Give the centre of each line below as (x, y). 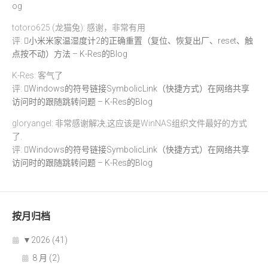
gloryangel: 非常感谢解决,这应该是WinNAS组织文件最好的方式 (130, 123)
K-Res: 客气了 (37, 75)
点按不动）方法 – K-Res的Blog (70, 54)
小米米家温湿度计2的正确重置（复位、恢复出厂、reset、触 (141, 40)
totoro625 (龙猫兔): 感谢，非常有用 (79, 27)
